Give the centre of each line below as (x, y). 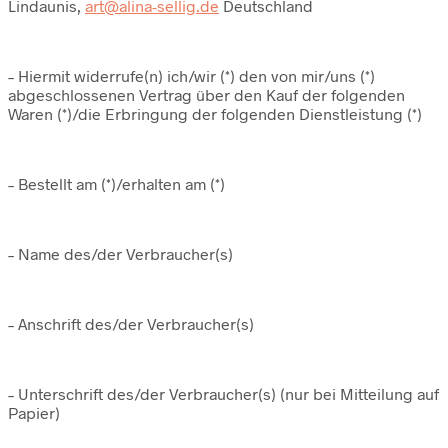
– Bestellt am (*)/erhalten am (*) (116, 184)
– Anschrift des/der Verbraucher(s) (131, 324)
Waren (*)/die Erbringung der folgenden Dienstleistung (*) (215, 114)
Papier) (34, 413)
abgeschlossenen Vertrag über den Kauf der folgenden (206, 95)
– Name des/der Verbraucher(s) (120, 254)
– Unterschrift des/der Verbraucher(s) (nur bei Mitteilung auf (223, 394)
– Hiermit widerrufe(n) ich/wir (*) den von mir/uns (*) (191, 76)
